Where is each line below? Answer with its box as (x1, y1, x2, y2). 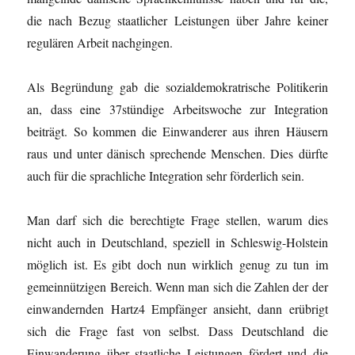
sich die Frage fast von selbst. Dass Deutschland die (27, 322, 328, 339)
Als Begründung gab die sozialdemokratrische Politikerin (27, 78, 328, 95)
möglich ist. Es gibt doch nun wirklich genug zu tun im (27, 255, 328, 273)
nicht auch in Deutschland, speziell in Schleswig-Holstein (27, 233, 328, 250)
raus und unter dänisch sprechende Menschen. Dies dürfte (27, 144, 328, 162)
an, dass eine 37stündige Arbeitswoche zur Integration (27, 100, 328, 117)
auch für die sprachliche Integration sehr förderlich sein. (27, 166, 305, 184)
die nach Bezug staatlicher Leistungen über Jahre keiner (27, 11, 328, 29)
